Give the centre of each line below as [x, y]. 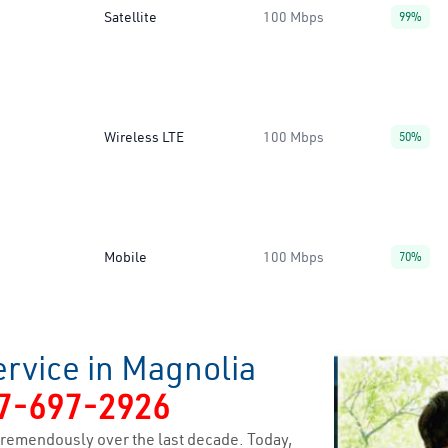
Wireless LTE [144, 137]
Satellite [130, 17]
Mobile [125, 257]
